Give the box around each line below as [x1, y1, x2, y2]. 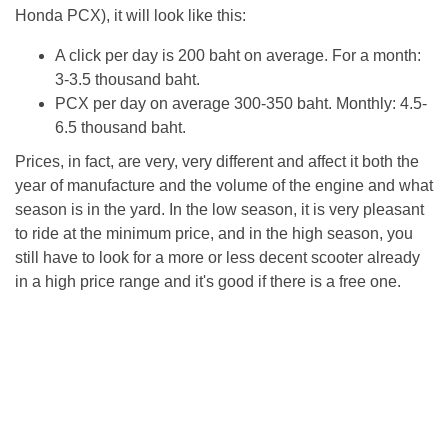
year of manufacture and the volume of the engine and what [15, 177, 433, 195]
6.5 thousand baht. [55, 119, 186, 137]
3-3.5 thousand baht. [55, 71, 200, 89]
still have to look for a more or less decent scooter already [15, 249, 420, 267]
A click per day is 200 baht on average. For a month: [55, 47, 421, 65]
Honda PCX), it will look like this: [15, 7, 246, 25]
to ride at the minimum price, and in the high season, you [15, 225, 413, 243]
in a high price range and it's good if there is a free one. [15, 273, 401, 291]
